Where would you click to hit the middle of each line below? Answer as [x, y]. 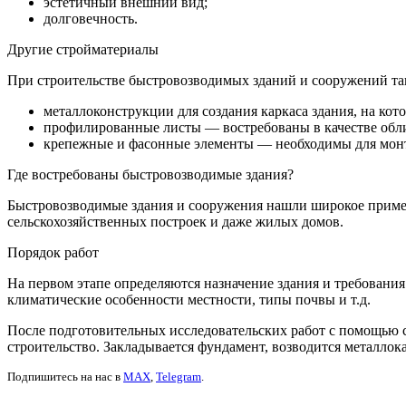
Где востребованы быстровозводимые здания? [150, 175]
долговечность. [91, 19]
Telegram [179, 377]
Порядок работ [53, 253]
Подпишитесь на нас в [65, 377]
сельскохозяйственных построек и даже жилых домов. [175, 222]
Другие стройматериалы [83, 50]
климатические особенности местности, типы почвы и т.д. [189, 300]
